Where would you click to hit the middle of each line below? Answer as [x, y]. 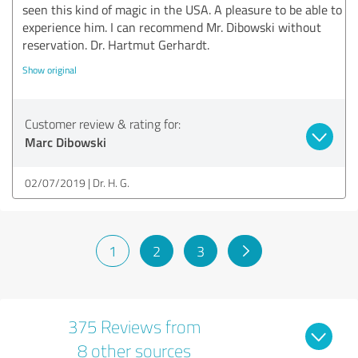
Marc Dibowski [66, 141]
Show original [50, 70]
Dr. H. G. [111, 182]
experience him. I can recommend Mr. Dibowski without [172, 27]
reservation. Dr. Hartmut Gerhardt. [116, 44]
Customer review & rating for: [103, 123]
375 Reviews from [134, 326]
